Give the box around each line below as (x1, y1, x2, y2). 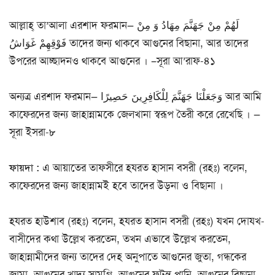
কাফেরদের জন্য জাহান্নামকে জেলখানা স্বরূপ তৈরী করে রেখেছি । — (9, 107, 260, 121)
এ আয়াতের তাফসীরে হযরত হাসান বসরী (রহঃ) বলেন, (39, 160, 247, 174)
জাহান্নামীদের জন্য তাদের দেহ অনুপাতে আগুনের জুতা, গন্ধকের (9, 250, 246, 264)
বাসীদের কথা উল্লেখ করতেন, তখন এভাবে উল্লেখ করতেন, (9, 232, 231, 246)
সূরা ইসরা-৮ (9, 125, 56, 139)
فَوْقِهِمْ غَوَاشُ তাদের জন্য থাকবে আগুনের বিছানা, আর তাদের (9, 36, 66, 50)
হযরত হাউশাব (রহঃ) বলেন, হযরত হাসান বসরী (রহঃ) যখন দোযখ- (9, 214, 265, 228)
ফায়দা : (9, 160, 39, 174)
